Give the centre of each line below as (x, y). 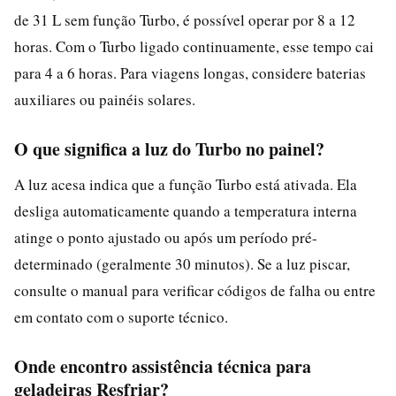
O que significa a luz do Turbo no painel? (169, 148)
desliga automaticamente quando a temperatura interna (186, 210)
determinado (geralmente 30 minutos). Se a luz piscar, (182, 263)
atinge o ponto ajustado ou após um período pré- (166, 237)
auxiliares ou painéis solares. (105, 99)
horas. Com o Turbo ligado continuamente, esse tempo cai (194, 46)
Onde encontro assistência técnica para (163, 366)
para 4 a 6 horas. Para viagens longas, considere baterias (190, 72)
